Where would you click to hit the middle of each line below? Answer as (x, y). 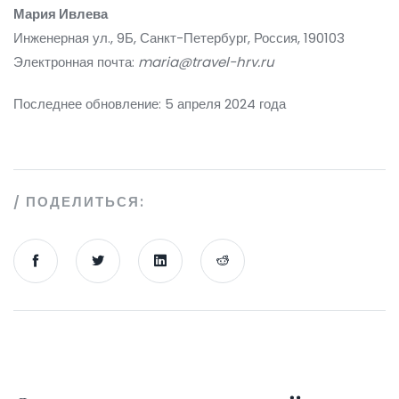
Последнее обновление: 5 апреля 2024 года (150, 104)
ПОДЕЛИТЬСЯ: (85, 202)
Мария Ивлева (61, 14)
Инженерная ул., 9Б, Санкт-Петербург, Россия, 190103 (179, 38)
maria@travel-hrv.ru (206, 62)
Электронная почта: (76, 62)
